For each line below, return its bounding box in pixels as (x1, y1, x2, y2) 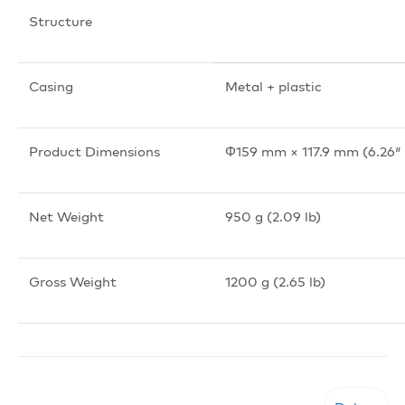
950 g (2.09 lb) (225, 207, 321, 225)
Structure (29, 12, 92, 30)
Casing (29, 77, 73, 95)
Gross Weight (29, 272, 117, 290)
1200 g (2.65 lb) (225, 272, 325, 290)
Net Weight (29, 207, 104, 225)
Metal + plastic (225, 77, 322, 95)
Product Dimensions (29, 142, 160, 160)
